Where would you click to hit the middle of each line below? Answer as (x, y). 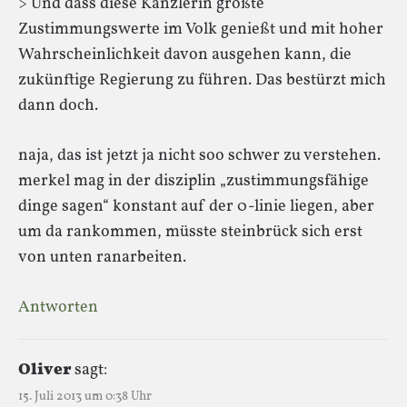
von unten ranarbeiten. (102, 257)
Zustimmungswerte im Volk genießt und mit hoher (201, 29)
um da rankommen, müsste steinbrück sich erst (190, 232)
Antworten (58, 307)
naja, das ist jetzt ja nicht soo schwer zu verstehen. (199, 155)
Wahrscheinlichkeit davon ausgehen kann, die (185, 55)
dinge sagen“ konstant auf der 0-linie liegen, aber (196, 206)
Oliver (45, 370)
